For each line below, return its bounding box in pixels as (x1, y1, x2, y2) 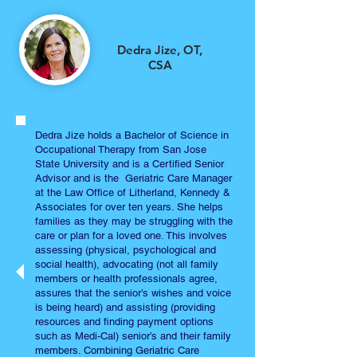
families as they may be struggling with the (35, 215, 233, 227)
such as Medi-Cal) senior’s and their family (35, 330, 231, 342)
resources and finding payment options (35, 316, 214, 328)
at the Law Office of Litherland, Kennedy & (35, 186, 230, 198)
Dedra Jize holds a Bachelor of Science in (35, 129, 229, 141)
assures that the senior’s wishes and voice (35, 287, 231, 299)
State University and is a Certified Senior (35, 158, 224, 170)
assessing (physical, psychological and (35, 244, 216, 256)
